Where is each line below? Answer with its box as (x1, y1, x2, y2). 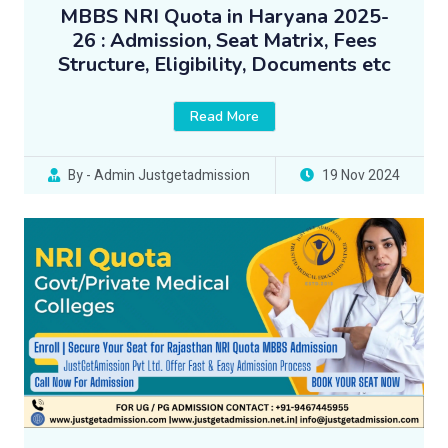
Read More (189, 107, 259, 127)
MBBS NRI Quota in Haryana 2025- (59, 3, 389, 31)
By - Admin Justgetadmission (68, 165, 251, 187)
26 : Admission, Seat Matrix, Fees (71, 27, 377, 55)
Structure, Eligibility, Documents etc (57, 51, 391, 79)
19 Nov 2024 (321, 165, 400, 187)
